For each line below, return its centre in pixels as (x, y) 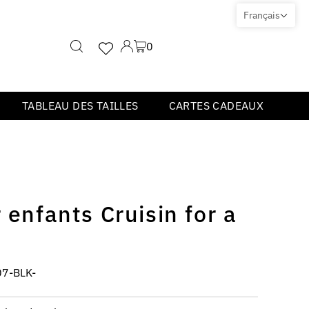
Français (262, 15)
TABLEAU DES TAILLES (80, 106)
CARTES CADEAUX (216, 106)
